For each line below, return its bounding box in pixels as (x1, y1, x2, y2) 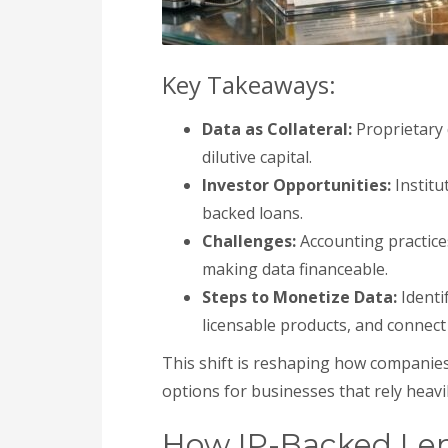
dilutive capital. (202, 146, 312, 168)
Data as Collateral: (202, 118, 352, 140)
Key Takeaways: (162, 68, 336, 101)
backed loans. (202, 202, 303, 224)
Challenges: (202, 230, 296, 252)
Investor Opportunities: (202, 174, 391, 196)
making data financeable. (202, 258, 388, 280)
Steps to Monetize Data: (202, 286, 397, 308)
